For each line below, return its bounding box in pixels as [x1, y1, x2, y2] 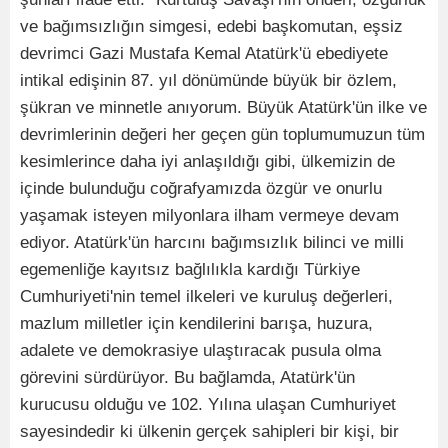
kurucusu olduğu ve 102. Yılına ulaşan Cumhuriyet [20, 395, 396, 415]
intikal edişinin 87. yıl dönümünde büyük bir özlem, [20, 71, 397, 91]
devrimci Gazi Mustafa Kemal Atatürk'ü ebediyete [20, 44, 388, 64]
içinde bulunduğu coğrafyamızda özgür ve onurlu [20, 179, 382, 199]
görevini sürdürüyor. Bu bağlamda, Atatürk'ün [20, 368, 355, 388]
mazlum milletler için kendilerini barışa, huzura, [20, 314, 373, 334]
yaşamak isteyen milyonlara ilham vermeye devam [20, 206, 399, 226]
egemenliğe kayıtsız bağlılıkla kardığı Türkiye [20, 260, 360, 280]
